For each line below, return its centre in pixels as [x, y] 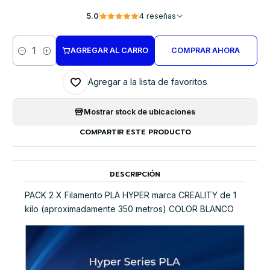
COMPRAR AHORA [206, 51]
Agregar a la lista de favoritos [148, 82]
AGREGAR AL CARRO [109, 51]
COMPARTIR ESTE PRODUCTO [135, 132]
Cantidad [29, 57]
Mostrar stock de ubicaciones [140, 111]
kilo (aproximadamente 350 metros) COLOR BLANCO [129, 209]
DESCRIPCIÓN [135, 174]
